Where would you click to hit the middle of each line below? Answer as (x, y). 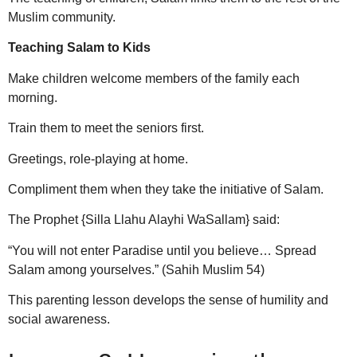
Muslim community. (62, 17)
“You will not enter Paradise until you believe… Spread (162, 250)
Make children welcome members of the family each (154, 78)
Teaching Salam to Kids (79, 48)
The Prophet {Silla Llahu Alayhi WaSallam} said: (144, 220)
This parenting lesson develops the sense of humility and (168, 300)
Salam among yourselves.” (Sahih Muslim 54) (136, 269)
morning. (33, 97)
